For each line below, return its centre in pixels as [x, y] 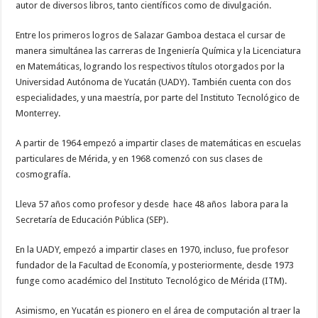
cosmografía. [43, 174]
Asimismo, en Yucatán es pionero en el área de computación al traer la [158, 310]
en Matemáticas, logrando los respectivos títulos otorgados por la [150, 66]
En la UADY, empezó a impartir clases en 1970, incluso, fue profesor [153, 249]
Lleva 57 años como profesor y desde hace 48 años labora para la [152, 204]
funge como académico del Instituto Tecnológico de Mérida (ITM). [152, 280]
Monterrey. [38, 113]
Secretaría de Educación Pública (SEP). [92, 219]
